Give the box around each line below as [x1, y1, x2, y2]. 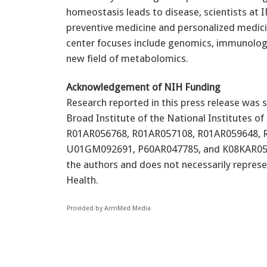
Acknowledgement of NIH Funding [66, 80, 221, 93]
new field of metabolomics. [66, 52, 188, 64]
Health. [66, 173, 98, 186]
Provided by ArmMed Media [67, 204, 151, 212]
